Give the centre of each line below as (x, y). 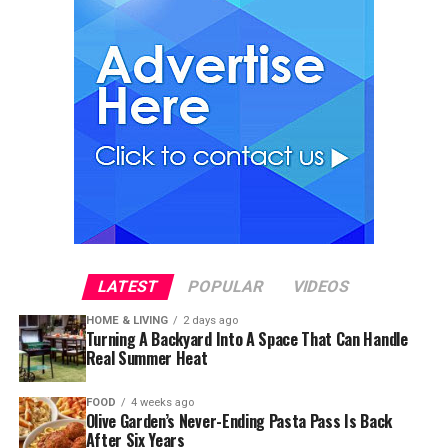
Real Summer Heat (146, 357)
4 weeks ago (162, 402)
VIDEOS (322, 286)
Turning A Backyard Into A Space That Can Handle (246, 338)
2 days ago (210, 320)
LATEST (129, 286)
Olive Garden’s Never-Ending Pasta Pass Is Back (238, 420)
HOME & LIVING (126, 320)
